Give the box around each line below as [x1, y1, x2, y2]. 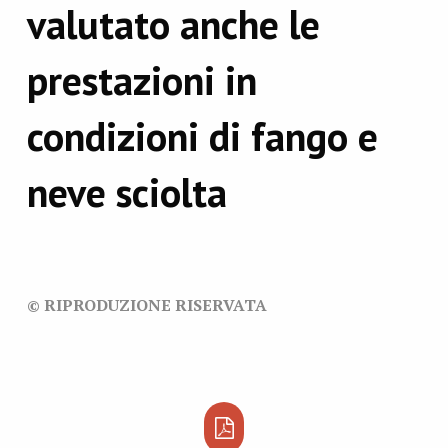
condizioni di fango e [26, 110, 378, 162]
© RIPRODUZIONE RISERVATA [26, 294, 267, 316]
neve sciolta [26, 166, 227, 218]
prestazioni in [26, 54, 257, 106]
